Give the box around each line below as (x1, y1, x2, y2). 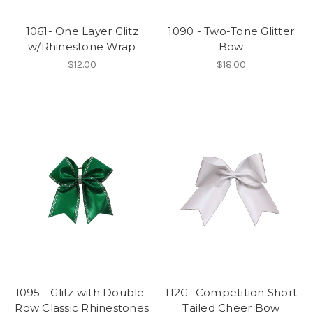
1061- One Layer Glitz (25, 24, 138, 38)
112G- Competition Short (165, 286, 298, 300)
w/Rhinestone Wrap (28, 40, 136, 54)
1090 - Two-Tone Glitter (168, 24, 295, 38)
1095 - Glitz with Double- (15, 286, 149, 300)
